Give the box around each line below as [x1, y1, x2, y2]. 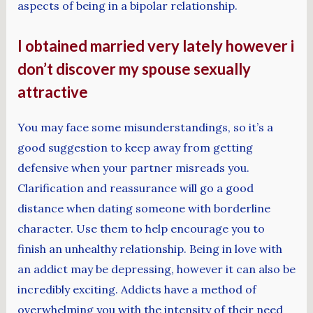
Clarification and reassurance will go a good [17, 180, 254, 195]
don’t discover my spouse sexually [17, 59, 251, 78]
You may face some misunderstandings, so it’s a [17, 119, 273, 134]
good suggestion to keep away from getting [17, 140, 253, 154]
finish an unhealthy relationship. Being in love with [17, 241, 282, 256]
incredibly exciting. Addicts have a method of [17, 282, 256, 296]
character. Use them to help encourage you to [17, 221, 265, 235]
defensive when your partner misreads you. [17, 160, 249, 175]
